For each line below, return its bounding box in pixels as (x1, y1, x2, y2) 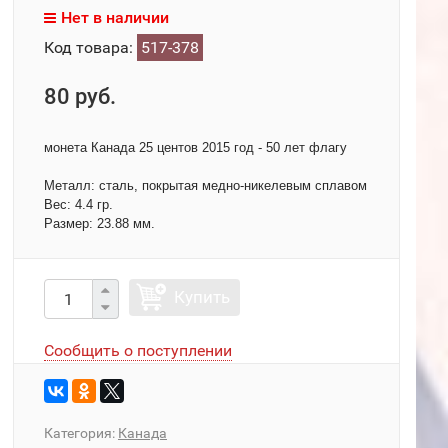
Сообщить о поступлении (44, 341, 232, 360)
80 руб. (44, 84, 116, 109)
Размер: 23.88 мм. (44, 216, 155, 231)
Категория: (44, 425, 118, 441)
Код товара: (44, 38, 137, 57)
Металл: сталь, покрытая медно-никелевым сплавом (44, 178, 367, 193)
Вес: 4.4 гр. (44, 197, 113, 212)
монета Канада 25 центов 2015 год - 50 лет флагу (44, 140, 347, 155)
